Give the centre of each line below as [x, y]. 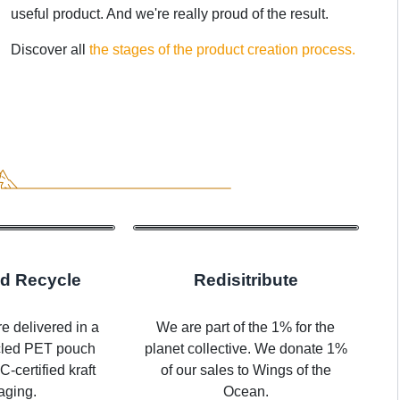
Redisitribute [246, 280]
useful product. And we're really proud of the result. [170, 13]
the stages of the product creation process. [223, 49]
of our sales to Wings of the [246, 371]
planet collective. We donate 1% [246, 349]
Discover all [50, 49]
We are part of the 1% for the [246, 328]
